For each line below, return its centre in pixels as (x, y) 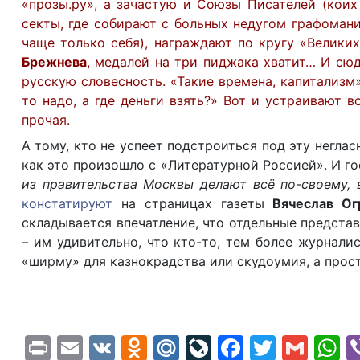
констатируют (67, 203)
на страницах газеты (193, 203)
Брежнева (54, 62)
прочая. (46, 120)
